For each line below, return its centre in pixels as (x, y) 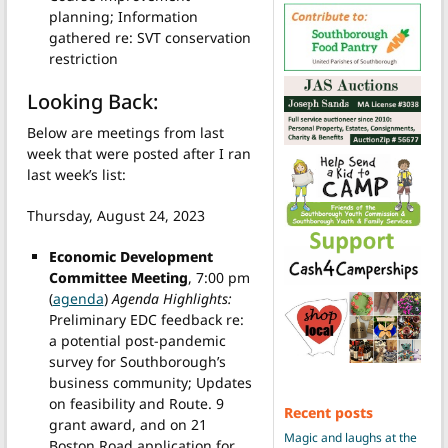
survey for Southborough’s (137, 362)
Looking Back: (92, 102)
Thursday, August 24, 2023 (116, 216)
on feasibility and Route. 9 (136, 404)
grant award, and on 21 (127, 425)
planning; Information (123, 16)
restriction (83, 58)
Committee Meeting (118, 278)
